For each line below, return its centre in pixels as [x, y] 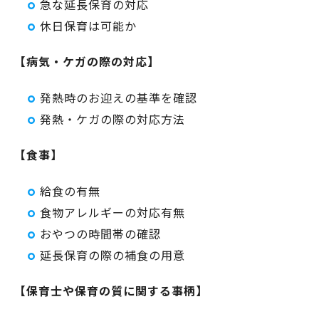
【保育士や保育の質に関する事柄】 [111, 290]
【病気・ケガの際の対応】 [87, 61]
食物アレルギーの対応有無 [113, 212]
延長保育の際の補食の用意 [113, 255]
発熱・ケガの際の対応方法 [113, 119]
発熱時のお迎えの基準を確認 [119, 97]
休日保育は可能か [88, 25]
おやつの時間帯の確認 [100, 233]
